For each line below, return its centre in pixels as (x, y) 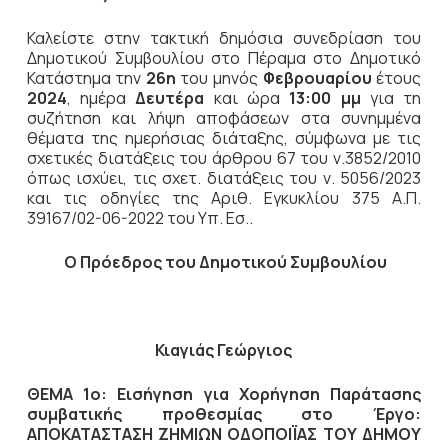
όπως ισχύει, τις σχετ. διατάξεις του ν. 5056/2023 (224, 178)
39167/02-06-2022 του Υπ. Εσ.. (139, 218)
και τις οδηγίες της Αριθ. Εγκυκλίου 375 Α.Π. (224, 198)
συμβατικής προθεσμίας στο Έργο (221, 414)
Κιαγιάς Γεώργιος (224, 350)
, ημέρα (101, 98)
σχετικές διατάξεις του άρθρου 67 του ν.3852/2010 (224, 158)
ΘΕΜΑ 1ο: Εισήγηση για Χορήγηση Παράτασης (224, 394)
